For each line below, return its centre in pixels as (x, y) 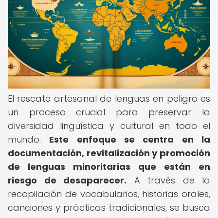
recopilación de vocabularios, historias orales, (109, 194)
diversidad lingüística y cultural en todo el (109, 126)
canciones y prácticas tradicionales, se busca (109, 208)
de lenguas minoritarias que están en (109, 167)
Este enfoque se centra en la (130, 139)
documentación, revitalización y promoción (109, 153)
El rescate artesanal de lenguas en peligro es (109, 99)
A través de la (168, 180)
